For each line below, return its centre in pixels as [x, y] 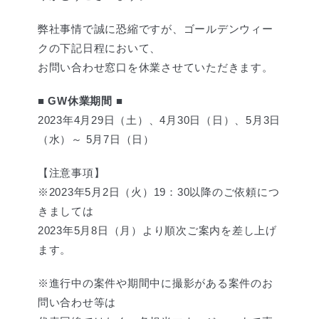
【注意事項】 [71, 173]
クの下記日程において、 [99, 48]
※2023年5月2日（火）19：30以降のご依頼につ [158, 192]
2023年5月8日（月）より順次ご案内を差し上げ [157, 230]
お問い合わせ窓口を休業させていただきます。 [155, 67]
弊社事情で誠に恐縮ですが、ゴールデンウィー [155, 29]
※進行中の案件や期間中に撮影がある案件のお [155, 283]
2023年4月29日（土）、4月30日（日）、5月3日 [159, 120]
